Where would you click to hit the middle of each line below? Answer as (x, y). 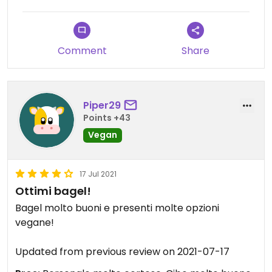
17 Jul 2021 (98, 174)
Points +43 (107, 117)
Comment (82, 51)
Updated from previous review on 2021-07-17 (122, 252)
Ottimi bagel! (53, 191)
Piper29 (102, 105)
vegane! (36, 223)
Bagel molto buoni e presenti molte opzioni (117, 208)
